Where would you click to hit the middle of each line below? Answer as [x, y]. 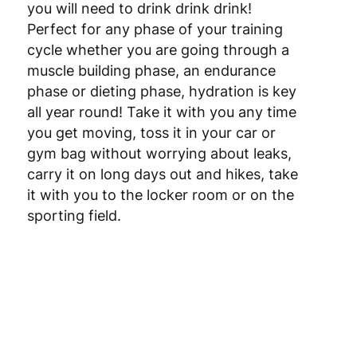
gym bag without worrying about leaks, [159, 154]
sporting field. [74, 216]
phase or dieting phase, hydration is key [161, 92]
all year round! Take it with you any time [161, 112]
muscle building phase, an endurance [151, 71]
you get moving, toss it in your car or [151, 133]
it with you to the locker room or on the [160, 195]
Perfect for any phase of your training [155, 29]
